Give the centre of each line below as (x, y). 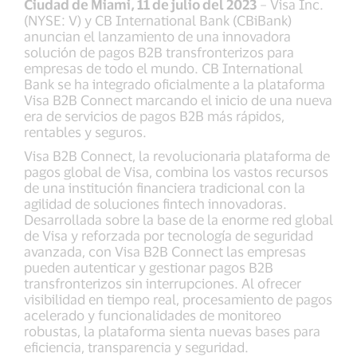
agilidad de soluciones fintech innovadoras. (155, 203)
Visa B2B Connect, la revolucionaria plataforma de (177, 155)
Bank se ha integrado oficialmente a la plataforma (175, 84)
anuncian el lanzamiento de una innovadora (157, 36)
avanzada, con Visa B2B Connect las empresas (165, 251)
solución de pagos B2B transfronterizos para (159, 52)
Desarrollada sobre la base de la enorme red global (178, 219)
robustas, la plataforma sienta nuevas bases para (172, 331)
